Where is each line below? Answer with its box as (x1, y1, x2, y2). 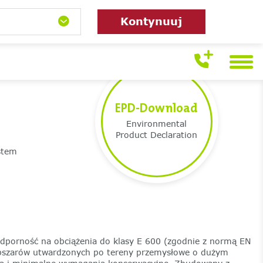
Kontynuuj (120, 15, 183, 28)
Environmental (126, 119, 187, 129)
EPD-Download (115, 100, 198, 116)
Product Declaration (116, 130, 198, 140)
